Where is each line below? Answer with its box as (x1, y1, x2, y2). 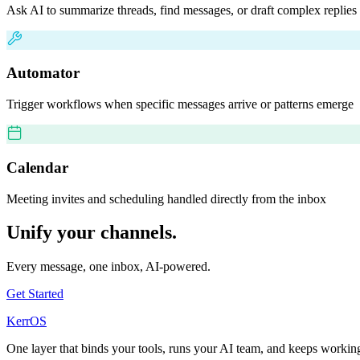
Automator (6, 64, 80, 82)
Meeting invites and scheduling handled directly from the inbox (6, 191, 326, 206)
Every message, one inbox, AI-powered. (6, 260, 211, 274)
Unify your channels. (6, 222, 177, 243)
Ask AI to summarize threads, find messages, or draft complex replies (6, 2, 357, 17)
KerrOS (6, 314, 47, 329)
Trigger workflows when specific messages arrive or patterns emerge (6, 97, 354, 112)
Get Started (6, 287, 63, 301)
